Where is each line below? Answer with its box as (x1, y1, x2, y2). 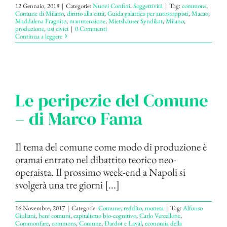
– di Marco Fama (15, 106, 142, 131)
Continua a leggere (15, 31, 62, 41)
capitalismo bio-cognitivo (73, 211, 136, 220)
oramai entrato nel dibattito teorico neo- (15, 152, 176, 166)
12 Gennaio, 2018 (15, 1, 59, 10)
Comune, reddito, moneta (98, 203, 164, 212)
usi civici (47, 24, 68, 33)
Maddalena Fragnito (15, 16, 66, 25)
